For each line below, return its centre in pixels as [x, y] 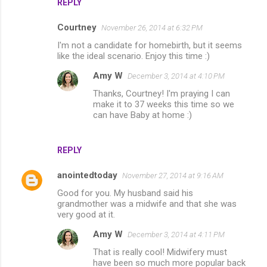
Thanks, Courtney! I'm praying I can [162, 93]
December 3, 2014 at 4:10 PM [176, 76]
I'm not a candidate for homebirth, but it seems [150, 45]
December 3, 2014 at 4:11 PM [176, 234]
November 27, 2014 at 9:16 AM [173, 175]
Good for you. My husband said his [125, 193]
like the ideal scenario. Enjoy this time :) [133, 56]
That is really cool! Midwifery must [160, 252]
